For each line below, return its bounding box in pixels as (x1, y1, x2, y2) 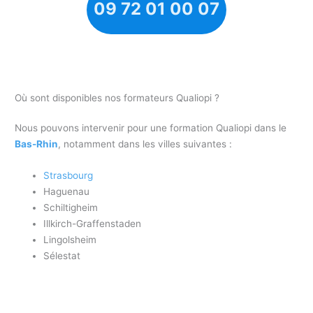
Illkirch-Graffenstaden (43, 217, 142, 229)
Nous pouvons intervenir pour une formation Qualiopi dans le (15, 122, 287, 134)
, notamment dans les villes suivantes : (58, 138, 233, 150)
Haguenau (43, 185, 90, 197)
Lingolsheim (43, 233, 97, 245)
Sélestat (43, 249, 81, 261)
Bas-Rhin (15, 138, 59, 150)
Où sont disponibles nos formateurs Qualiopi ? (15, 92, 220, 104)
